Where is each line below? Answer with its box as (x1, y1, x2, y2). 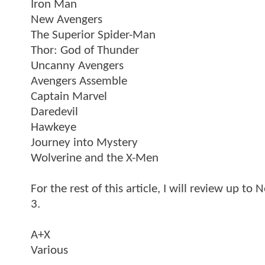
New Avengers (31, 13, 102, 26)
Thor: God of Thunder (31, 44, 139, 57)
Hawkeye (31, 121, 76, 134)
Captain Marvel (31, 90, 107, 103)
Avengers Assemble (31, 75, 127, 88)
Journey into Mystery (31, 136, 138, 149)
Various (31, 244, 68, 257)
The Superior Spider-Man (31, 28, 156, 41)
